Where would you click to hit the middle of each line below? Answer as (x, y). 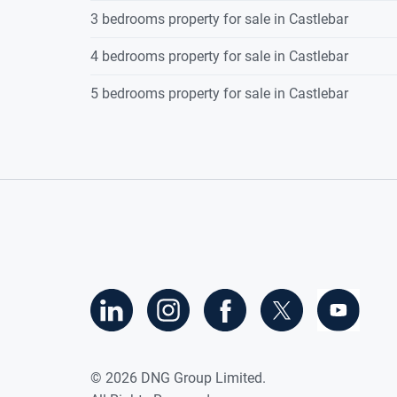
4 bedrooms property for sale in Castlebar (219, 57)
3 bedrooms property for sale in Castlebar (219, 19)
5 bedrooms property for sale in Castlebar (219, 94)
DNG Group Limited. (202, 378)
